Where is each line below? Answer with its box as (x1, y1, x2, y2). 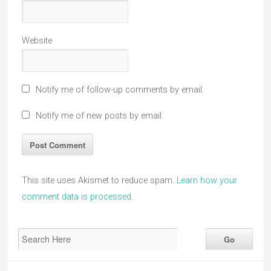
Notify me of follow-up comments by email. (36, 85, 204, 95)
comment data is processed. (22, 192, 133, 202)
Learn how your (177, 175, 237, 186)
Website (22, 36, 52, 46)
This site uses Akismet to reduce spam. (22, 175, 177, 186)
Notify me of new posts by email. (36, 111, 163, 121)
